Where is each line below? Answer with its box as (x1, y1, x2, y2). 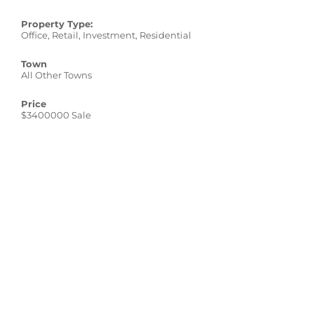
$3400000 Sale (21, 109, 91, 121)
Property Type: (21, 18, 93, 29)
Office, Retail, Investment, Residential (21, 29, 191, 41)
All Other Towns (21, 69, 92, 81)
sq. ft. (21, 137, 47, 149)
